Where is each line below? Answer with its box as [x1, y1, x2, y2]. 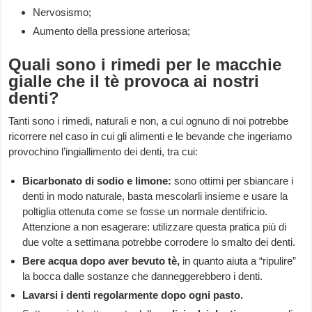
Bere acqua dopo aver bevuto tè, [22, 255, 180, 267]
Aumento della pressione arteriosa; [33, 25, 191, 38]
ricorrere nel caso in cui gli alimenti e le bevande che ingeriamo [8, 130, 292, 143]
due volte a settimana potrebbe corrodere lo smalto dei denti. [22, 236, 296, 249]
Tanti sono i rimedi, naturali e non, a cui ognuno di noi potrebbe [8, 115, 289, 127]
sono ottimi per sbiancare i [171, 175, 294, 187]
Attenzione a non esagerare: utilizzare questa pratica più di [22, 221, 287, 233]
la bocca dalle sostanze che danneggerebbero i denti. [22, 270, 263, 283]
